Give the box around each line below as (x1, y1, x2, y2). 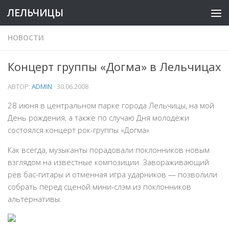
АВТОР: (8, 82, 32, 91)
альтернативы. (8, 194, 62, 204)
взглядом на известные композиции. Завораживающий (8, 157, 209, 167)
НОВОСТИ (8, 33, 44, 42)
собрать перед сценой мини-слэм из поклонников (8, 181, 191, 192)
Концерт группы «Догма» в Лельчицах (8, 59, 221, 74)
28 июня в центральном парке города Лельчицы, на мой (8, 100, 214, 110)
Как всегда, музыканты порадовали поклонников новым (8, 145, 210, 155)
